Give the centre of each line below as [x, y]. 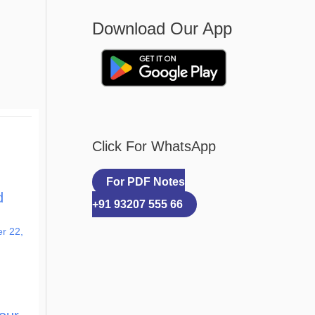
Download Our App [162, 28]
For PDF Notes [146, 182]
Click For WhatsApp [154, 147]
